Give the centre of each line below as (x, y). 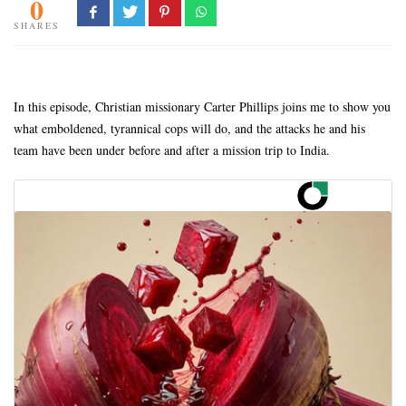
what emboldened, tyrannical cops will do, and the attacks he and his (189, 128)
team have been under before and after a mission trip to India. (172, 150)
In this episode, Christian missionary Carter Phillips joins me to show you (202, 106)
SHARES (37, 25)
